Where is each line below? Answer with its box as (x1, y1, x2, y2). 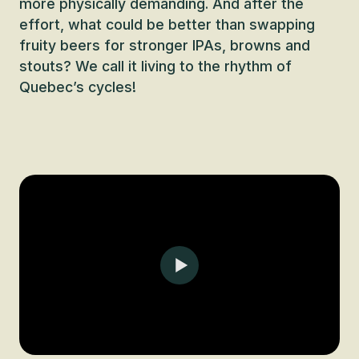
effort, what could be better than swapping (19, 16, 315, 33)
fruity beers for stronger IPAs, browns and (19, 37, 310, 54)
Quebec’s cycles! (19, 79, 136, 95)
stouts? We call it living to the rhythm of (19, 58, 292, 75)
